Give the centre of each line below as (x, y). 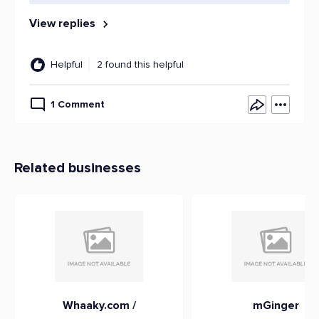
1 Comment (78, 104)
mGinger (276, 305)
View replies (64, 23)
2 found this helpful (140, 64)
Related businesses (78, 168)
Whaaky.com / (99, 305)
